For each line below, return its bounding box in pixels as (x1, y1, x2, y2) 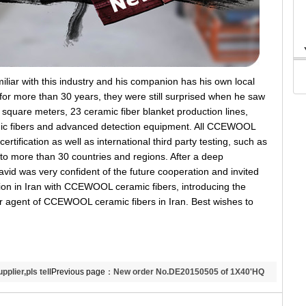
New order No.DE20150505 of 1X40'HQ (113, 267, 264, 277)
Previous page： (51, 267, 113, 277)
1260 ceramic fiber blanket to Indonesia (51, 288, 204, 297)
